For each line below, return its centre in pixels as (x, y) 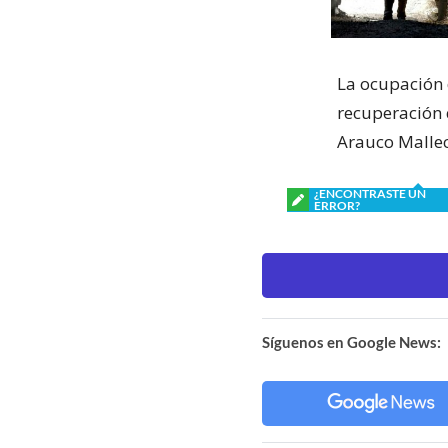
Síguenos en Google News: (351, 341)
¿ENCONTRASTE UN (370, 193)
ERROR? (337, 205)
